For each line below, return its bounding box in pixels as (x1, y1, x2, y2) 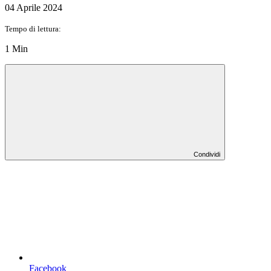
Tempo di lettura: (5, 24, 61, 33)
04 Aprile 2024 (5, 2, 62, 13)
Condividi (194, 150, 220, 158)
